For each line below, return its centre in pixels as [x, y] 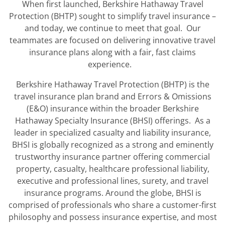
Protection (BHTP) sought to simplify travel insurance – [113, 16]
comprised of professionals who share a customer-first [113, 205]
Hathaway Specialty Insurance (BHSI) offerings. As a [113, 121]
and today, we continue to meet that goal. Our [113, 28]
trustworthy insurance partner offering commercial [113, 157]
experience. [113, 65]
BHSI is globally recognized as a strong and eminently [113, 145]
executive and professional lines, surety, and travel [113, 181]
